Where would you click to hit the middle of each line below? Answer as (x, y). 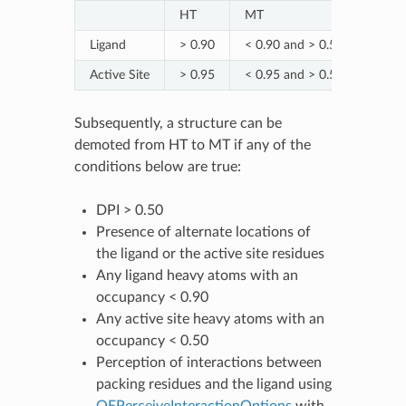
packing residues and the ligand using (213, 384)
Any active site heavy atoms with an (210, 319)
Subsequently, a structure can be (178, 123)
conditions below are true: (157, 166)
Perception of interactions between (208, 362)
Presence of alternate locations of (203, 232)
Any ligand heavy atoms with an (197, 275)
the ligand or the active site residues (210, 253)
